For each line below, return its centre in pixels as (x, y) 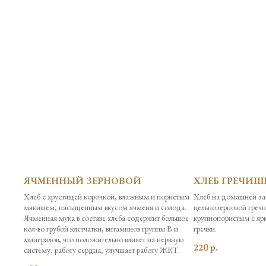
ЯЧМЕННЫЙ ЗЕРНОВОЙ (83, 180)
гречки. (205, 228)
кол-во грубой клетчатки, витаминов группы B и (101, 228)
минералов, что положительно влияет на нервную (104, 239)
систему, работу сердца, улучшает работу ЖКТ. (102, 250)
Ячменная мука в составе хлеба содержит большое (106, 218)
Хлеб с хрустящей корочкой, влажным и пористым (107, 196)
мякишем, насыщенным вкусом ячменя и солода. (105, 207)
